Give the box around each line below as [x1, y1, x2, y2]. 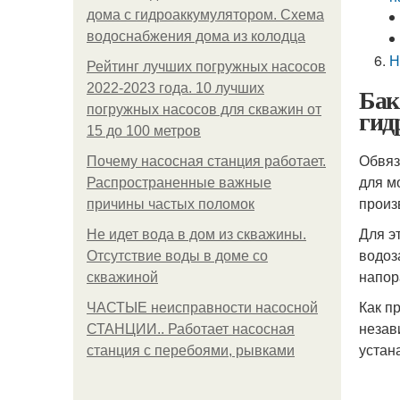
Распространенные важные [87, 175, 271, 190]
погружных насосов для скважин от [87, 102, 321, 117]
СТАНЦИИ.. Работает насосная [87, 321, 295, 337]
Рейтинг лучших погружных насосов [87, 59, 326, 74]
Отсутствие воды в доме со [87, 248, 268, 263]
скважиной [87, 270, 158, 285]
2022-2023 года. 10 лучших [87, 80, 264, 96]
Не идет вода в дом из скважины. [87, 227, 306, 242]
